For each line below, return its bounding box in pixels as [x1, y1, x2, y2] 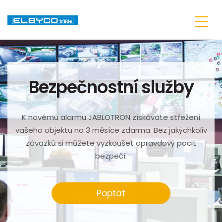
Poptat [97, 187, 125, 199]
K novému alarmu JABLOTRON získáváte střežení [22, 112, 200, 122]
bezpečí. [95, 151, 127, 161]
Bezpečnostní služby [28, 75, 194, 99]
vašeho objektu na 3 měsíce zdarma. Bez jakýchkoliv [15, 125, 207, 135]
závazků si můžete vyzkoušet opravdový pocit [26, 138, 196, 148]
